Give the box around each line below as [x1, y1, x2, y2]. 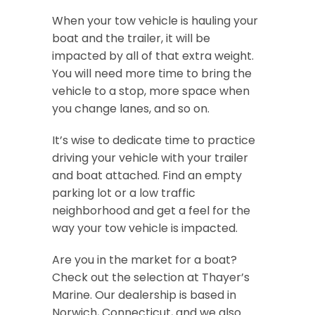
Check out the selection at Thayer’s [52, 269, 250, 285]
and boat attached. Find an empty [52, 167, 242, 184]
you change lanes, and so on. [52, 101, 210, 117]
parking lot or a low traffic [52, 185, 195, 201]
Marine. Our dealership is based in [52, 287, 236, 303]
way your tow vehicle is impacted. [52, 220, 238, 236]
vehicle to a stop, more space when [52, 83, 250, 99]
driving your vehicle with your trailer [52, 150, 248, 166]
